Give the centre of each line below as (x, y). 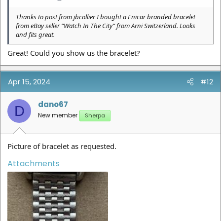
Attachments (34, 163)
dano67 (53, 105)
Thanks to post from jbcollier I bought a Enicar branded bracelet (106, 17)
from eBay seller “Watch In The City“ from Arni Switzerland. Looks (106, 25)
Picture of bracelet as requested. (62, 146)
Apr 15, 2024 (29, 82)
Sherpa (95, 116)
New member (58, 115)
